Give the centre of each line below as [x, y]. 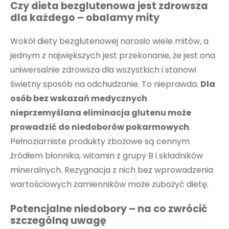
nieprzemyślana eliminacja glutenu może [101, 112]
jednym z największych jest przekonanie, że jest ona [113, 55]
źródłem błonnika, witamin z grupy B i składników [107, 155]
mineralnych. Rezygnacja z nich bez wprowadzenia [112, 170]
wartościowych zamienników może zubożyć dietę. [109, 184]
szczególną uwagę [58, 221]
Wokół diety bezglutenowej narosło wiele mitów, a [109, 41]
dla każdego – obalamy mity [85, 18]
